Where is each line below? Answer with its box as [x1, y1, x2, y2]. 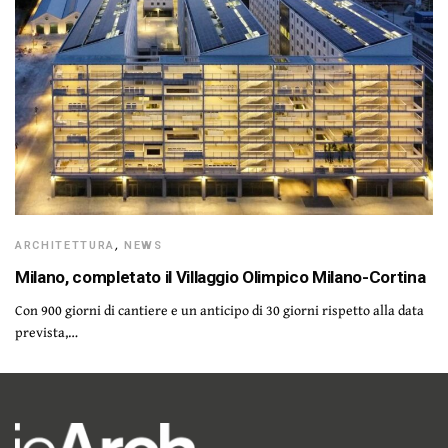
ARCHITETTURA [15, 238, 115, 252]
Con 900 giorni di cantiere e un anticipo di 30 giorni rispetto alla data [15, 299, 425, 320]
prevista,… [15, 321, 78, 342]
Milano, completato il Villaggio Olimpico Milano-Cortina [15, 266, 426, 287]
